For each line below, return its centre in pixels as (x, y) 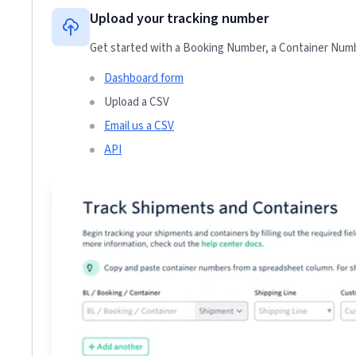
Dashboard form (144, 78)
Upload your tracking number (179, 19)
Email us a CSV (139, 126)
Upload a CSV (137, 102)
